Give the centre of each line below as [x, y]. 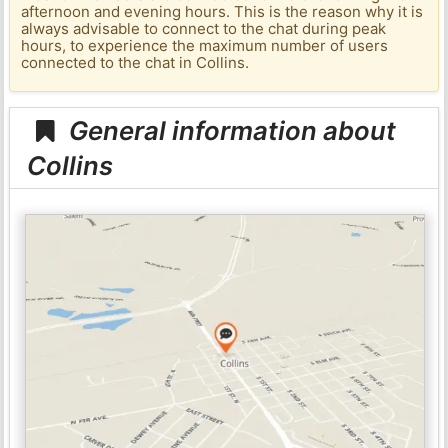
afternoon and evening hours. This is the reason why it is [222, 12]
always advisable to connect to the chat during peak [204, 29]
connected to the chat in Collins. [135, 63]
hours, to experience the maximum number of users [205, 46]
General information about [230, 130]
